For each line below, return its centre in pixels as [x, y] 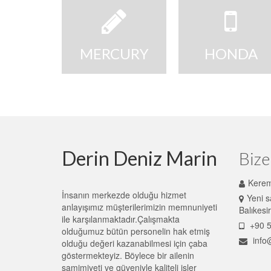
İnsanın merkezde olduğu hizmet [124, 194]
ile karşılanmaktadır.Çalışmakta [121, 219]
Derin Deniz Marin [139, 158]
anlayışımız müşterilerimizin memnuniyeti [139, 207]
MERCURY [114, 54]
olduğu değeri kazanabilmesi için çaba [135, 243]
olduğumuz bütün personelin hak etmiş [136, 231]
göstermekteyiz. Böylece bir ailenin [128, 255]
